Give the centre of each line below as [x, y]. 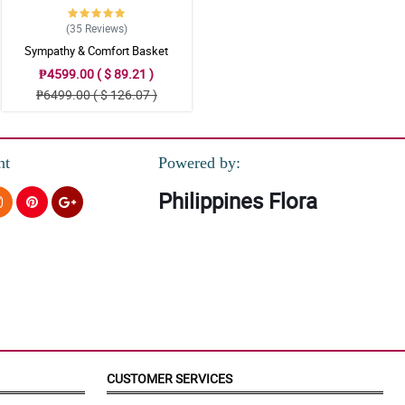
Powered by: [199, 163]
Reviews [104, 28]
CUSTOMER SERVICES [170, 379]
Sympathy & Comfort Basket [97, 50]
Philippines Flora [237, 201]
